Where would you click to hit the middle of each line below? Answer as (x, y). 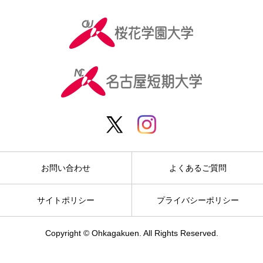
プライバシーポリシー (198, 200)
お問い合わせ (66, 168)
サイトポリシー (66, 200)
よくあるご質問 (198, 168)
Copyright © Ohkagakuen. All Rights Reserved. (131, 233)
